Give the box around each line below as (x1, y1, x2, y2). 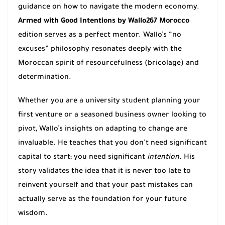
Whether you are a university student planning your (18, 97, 200, 106)
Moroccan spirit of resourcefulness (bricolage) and (18, 60, 199, 68)
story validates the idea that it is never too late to (18, 168, 191, 176)
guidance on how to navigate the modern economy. (18, 4, 199, 12)
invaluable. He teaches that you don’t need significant (18, 140, 207, 148)
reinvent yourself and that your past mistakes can (18, 182, 193, 190)
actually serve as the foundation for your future (18, 196, 187, 204)
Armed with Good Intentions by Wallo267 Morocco (18, 18, 189, 26)
